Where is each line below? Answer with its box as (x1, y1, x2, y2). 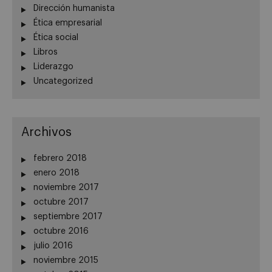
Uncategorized (33, 76, 93, 86)
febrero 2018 (33, 154, 87, 163)
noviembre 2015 (33, 256, 98, 265)
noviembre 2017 (33, 183, 99, 192)
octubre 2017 (33, 197, 89, 206)
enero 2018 (33, 168, 80, 177)
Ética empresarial (33, 18, 102, 27)
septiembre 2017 (33, 212, 103, 221)
